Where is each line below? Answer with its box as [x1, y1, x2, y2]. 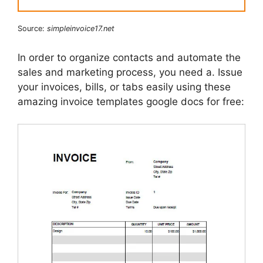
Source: [18, 24, 47, 33]
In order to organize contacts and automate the [18, 51, 241, 63]
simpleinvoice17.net [47, 24, 114, 33]
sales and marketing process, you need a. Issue [18, 66, 242, 78]
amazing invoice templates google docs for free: [18, 95, 244, 107]
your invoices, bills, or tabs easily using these [18, 80, 231, 93]
